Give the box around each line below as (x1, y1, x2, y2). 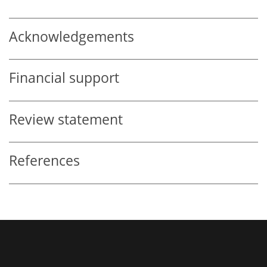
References (9, 151, 80, 170)
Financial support (9, 69, 119, 88)
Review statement (9, 110, 123, 129)
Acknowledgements (9, 27, 134, 46)
